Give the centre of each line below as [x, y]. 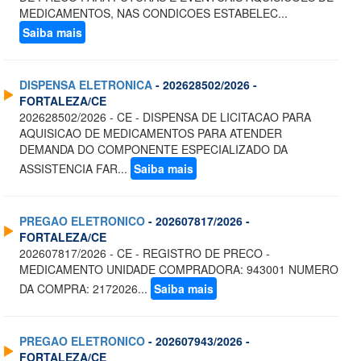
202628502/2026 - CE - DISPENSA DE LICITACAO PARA [165, 117]
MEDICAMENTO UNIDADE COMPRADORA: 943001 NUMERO [179, 270]
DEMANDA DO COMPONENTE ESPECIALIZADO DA [154, 149]
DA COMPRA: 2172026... [85, 289]
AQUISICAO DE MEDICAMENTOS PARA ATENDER [151, 133]
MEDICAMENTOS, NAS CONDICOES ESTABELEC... [154, 13]
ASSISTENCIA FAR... [75, 169]
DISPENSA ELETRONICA [86, 85]
